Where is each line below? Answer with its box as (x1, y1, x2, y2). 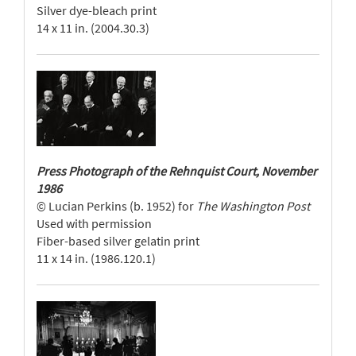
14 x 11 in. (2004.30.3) (37, 20, 149, 36)
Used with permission (37, 215, 152, 231)
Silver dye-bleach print (37, 2, 157, 18)
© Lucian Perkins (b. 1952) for (37, 198, 196, 214)
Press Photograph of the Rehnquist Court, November (37, 163, 317, 179)
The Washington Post (196, 198, 310, 214)
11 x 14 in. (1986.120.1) (37, 250, 156, 266)
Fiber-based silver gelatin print (37, 233, 199, 249)
